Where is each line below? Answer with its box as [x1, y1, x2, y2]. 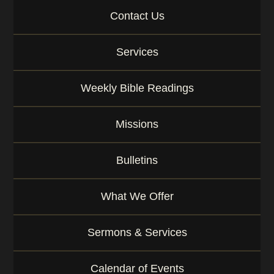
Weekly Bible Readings [80, 82, 194, 94]
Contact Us [109, 10, 165, 22]
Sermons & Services [87, 226, 187, 239]
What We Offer [100, 190, 174, 202]
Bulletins [116, 154, 158, 166]
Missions [116, 118, 158, 130]
